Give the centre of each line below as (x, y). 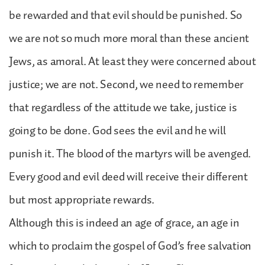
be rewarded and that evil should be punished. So (126, 15)
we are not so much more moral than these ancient (129, 38)
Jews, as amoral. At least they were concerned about (132, 61)
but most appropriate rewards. (82, 200)
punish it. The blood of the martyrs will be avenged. (130, 153)
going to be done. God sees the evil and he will (117, 130)
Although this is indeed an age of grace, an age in (124, 223)
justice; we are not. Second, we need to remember (127, 84)
